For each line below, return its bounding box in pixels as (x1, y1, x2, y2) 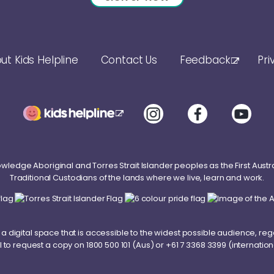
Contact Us (100, 52, 157, 67)
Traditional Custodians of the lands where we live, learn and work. (9, 171, 265, 183)
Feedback (179, 52, 231, 67)
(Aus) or (130, 239, 166, 251)
